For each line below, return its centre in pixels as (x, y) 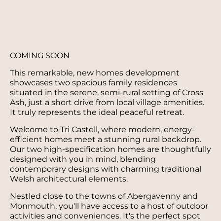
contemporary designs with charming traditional (106, 169)
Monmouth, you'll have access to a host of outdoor (109, 206)
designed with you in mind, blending (83, 159)
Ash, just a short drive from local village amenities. (107, 102)
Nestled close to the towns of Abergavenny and (104, 196)
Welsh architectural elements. (69, 179)
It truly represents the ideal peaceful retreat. (97, 112)
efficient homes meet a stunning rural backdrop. (106, 139)
